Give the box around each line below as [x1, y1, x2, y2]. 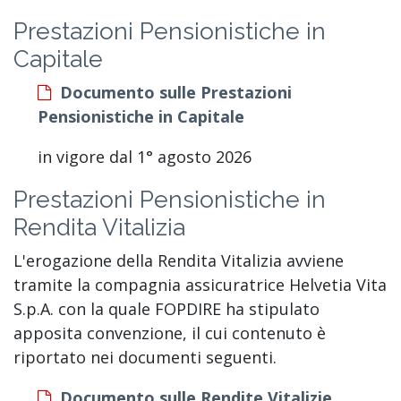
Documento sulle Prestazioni [60, 81, 292, 103]
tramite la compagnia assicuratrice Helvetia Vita [13, 273, 387, 295]
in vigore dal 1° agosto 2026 [38, 145, 252, 167]
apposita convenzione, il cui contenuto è [13, 321, 326, 344]
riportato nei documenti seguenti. [13, 346, 277, 368]
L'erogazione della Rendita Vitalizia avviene [13, 249, 344, 271]
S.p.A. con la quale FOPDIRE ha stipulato [13, 297, 320, 320]
